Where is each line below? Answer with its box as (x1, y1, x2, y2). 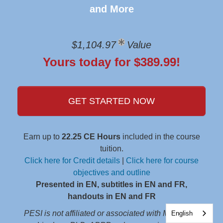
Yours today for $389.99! (43, 55, 180, 69)
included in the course (120, 132, 200, 141)
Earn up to (23, 132, 62, 141)
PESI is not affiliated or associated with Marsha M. (23, 209, 200, 218)
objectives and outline (73, 168, 150, 177)
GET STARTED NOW (68, 96, 155, 106)
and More (89, 3, 134, 14)
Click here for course (126, 156, 199, 165)
